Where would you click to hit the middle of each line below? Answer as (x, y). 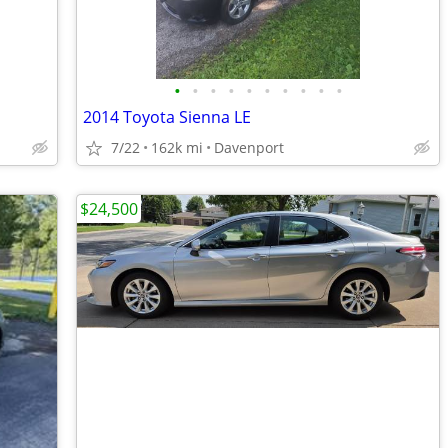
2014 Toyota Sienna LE (167, 117)
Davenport (249, 147)
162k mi (177, 147)
